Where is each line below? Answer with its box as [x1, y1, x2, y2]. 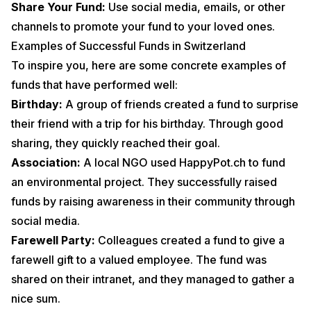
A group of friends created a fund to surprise [62, 97, 299, 112]
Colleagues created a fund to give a [95, 233, 285, 248]
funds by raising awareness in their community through [11, 194, 295, 209]
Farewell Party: [11, 233, 95, 248]
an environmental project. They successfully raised [11, 175, 277, 190]
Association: [11, 155, 81, 170]
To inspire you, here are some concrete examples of [11, 58, 286, 73]
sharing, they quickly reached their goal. [11, 136, 220, 151]
